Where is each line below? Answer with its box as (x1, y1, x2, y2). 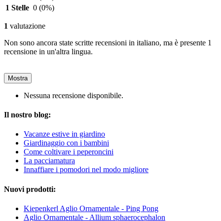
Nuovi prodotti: (4, 184, 56, 193)
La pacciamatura (24, 156, 75, 165)
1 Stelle (5, 3, 29, 12)
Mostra (8, 74, 28, 82)
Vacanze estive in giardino (24, 130, 105, 139)
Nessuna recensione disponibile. (24, 91, 123, 100)
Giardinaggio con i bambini (24, 139, 109, 147)
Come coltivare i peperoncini (24, 147, 113, 156)
